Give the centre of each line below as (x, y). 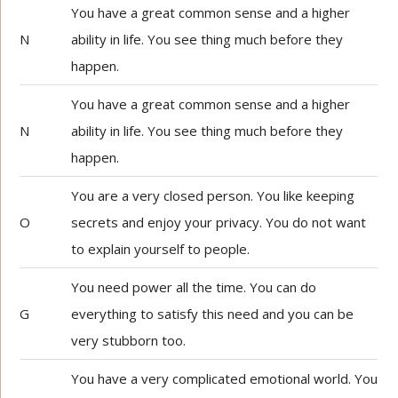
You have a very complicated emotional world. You (225, 378)
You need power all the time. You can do (194, 287)
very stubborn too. (129, 340)
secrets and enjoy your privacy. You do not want (219, 222)
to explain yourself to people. (161, 249)
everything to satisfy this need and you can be (213, 314)
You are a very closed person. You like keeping (213, 195)
